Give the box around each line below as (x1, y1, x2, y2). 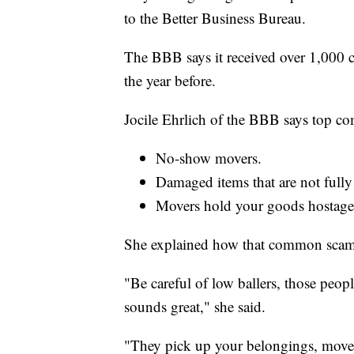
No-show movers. (156, 147, 262, 168)
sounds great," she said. (124, 296, 265, 316)
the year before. (124, 70, 216, 90)
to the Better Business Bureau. (124, 7, 306, 28)
